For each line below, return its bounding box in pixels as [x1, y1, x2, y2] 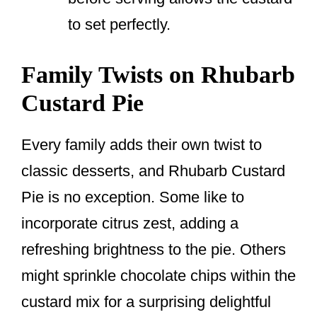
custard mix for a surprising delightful [21, 293, 271, 311]
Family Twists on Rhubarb [21, 62, 295, 88]
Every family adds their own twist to [21, 136, 262, 154]
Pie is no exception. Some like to [21, 188, 244, 207]
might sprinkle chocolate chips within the [21, 267, 296, 285]
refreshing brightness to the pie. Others [21, 241, 286, 259]
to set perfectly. [68, 16, 171, 34]
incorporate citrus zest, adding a [21, 214, 238, 233]
